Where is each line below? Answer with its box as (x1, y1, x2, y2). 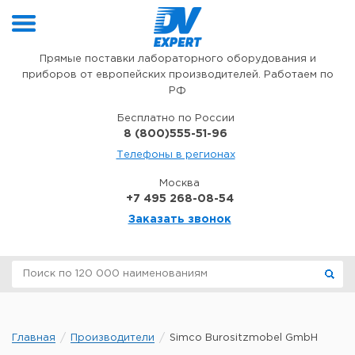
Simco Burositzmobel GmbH (170, 334, 318, 342)
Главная (12, 334, 55, 342)
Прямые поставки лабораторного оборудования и (39, 55, 316, 63)
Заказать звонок (128, 215, 231, 224)
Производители (71, 334, 155, 342)
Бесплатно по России (116, 114, 235, 123)
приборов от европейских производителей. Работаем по (21, 71, 334, 79)
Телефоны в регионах (116, 151, 235, 159)
